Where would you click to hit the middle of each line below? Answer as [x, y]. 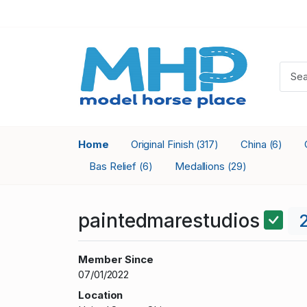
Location [101, 295]
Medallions [201, 166]
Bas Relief [114, 166]
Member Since [116, 259]
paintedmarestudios [171, 220]
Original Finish [163, 144]
